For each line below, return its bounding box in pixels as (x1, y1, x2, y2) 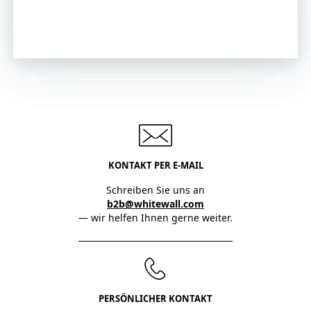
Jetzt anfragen (49, 17, 129, 33)
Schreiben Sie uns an (106, 183, 205, 197)
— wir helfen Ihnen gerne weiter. (78, 211, 233, 225)
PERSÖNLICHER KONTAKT (99, 292, 212, 305)
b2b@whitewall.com (107, 197, 204, 211)
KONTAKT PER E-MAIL (108, 159, 203, 172)
